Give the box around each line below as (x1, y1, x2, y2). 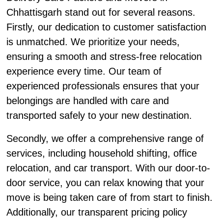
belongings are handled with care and (6, 95, 169, 106)
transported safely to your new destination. (6, 110, 192, 121)
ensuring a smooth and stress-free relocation (6, 51, 202, 62)
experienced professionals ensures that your (6, 80, 199, 91)
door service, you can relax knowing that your (6, 177, 204, 188)
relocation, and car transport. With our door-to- (6, 163, 210, 173)
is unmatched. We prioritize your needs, (6, 36, 180, 47)
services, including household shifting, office (6, 148, 197, 159)
